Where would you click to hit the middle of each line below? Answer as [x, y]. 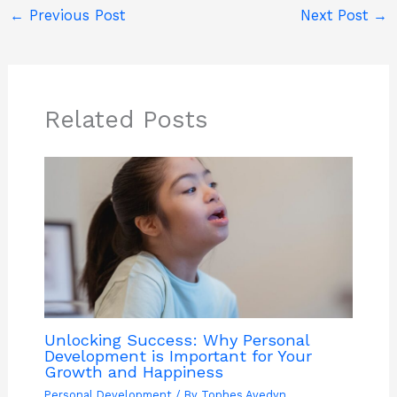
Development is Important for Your [178, 356]
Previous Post [74, 15]
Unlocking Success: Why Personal [176, 340]
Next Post [337, 15]
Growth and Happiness [133, 372]
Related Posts [126, 120]
